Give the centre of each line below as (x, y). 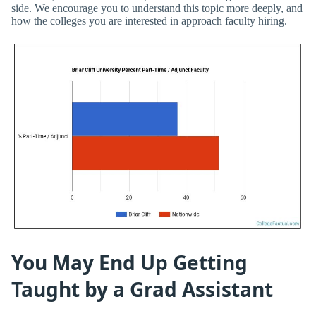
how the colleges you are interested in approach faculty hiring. (149, 20)
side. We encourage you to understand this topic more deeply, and (157, 8)
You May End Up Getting (129, 262)
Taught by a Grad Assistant (142, 289)
